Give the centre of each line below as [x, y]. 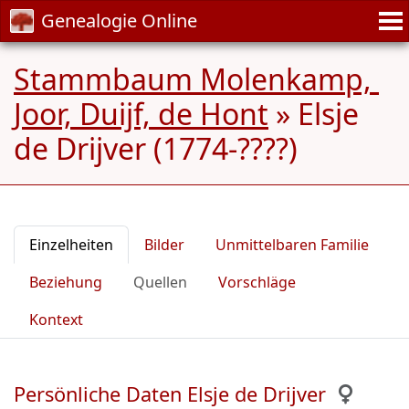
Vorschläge [257, 282]
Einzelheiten [71, 245]
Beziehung [66, 282]
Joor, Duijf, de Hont [141, 114]
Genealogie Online [119, 21]
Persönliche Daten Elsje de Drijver [170, 394]
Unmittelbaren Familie [292, 245]
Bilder [164, 245]
